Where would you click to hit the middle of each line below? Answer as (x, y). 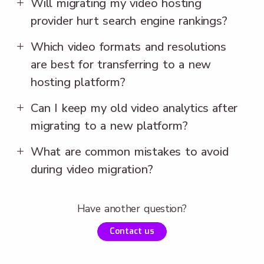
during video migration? (92, 169)
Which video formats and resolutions (128, 47)
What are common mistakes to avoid (130, 151)
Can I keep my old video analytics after (134, 108)
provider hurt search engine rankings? (129, 21)
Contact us (132, 231)
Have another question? (132, 208)
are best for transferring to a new (121, 64)
